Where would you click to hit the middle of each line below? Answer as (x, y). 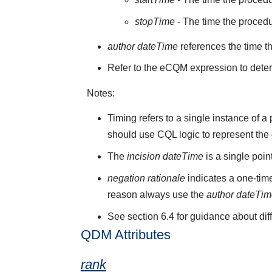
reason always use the (157, 195)
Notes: (102, 93)
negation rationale (147, 178)
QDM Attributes (125, 235)
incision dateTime (165, 157)
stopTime (155, 22)
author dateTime (143, 46)
